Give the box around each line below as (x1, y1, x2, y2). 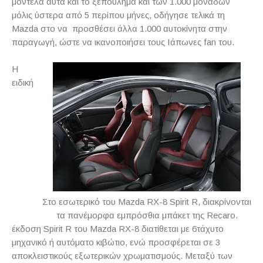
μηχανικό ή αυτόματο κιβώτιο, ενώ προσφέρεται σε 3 (12, 237, 220, 247)
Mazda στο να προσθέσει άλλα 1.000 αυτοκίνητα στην (12, 23, 227, 33)
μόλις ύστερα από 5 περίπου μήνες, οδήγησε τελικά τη (12, 10, 225, 20)
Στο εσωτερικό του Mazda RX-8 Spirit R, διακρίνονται (42, 197, 251, 207)
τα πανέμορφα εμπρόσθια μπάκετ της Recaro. (56, 210, 238, 220)
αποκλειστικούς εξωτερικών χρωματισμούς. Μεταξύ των (12, 251, 232, 261)
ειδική (12, 77, 33, 87)
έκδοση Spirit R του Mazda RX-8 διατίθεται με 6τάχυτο (12, 224, 224, 234)
